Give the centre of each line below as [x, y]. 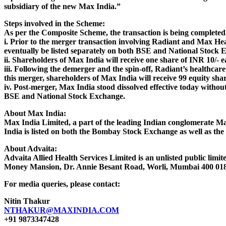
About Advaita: [31, 148]
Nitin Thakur [27, 201]
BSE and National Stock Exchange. [65, 96]
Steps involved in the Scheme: [54, 23]
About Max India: [35, 113]
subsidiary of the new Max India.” [62, 6]
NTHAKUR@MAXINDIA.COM [62, 210]
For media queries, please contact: [62, 184]
